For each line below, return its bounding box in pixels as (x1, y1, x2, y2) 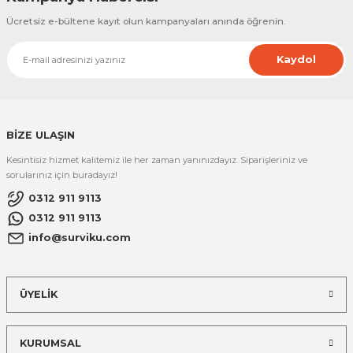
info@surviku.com (28, 232, 131, 244)
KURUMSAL (20, 336, 81, 349)
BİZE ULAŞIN (6, 128, 75, 141)
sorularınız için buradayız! (6, 169, 117, 180)
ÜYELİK (20, 288, 58, 300)
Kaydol (277, 53, 316, 65)
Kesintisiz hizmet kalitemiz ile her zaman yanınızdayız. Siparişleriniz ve (6, 154, 307, 165)
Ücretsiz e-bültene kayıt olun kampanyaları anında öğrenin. (6, 14, 286, 27)
